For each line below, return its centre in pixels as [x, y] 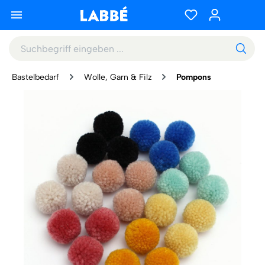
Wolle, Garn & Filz [118, 77]
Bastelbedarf [35, 77]
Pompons [194, 77]
